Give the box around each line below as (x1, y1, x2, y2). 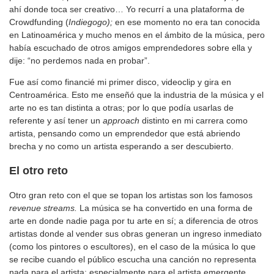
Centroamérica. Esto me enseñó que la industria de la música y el (9, 89, 264, 100)
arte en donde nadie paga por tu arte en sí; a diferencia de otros (9, 215, 258, 226)
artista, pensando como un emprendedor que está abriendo (9, 128, 240, 138)
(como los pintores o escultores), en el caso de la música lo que (9, 241, 256, 251)
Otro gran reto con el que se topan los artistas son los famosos (9, 190, 253, 200)
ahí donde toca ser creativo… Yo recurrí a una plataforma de (9, 4, 245, 14)
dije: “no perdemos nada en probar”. (9, 55, 150, 65)
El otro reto (9, 164, 68, 177)
